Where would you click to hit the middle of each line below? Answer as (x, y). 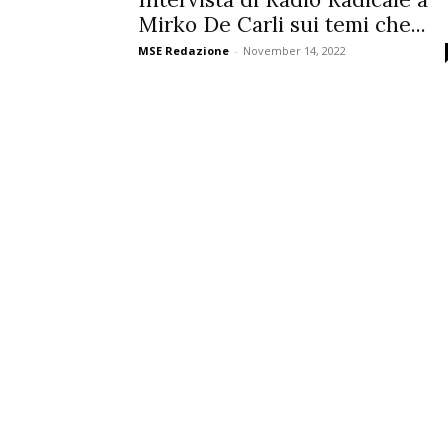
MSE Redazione (183, 50)
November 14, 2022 (294, 50)
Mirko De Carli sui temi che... (282, 24)
